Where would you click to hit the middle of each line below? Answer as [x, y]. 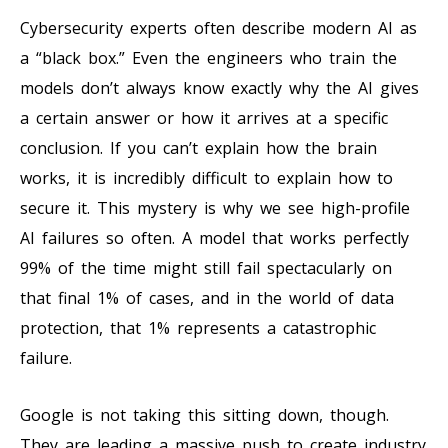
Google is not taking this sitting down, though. [204, 414]
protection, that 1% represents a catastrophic [198, 327]
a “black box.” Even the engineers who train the [208, 57]
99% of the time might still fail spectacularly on [206, 267]
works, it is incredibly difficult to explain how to [206, 177]
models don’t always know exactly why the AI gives [219, 87]
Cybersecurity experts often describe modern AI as [218, 27]
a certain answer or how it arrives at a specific [204, 117]
